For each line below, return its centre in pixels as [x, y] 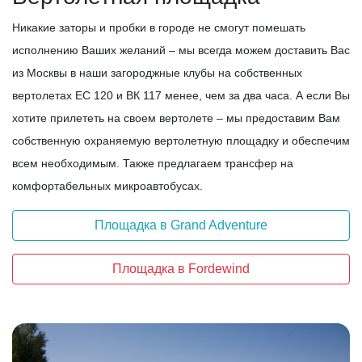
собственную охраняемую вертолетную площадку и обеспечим [181, 140]
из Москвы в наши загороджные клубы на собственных [157, 72]
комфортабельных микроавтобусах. [107, 185]
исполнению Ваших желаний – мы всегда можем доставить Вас [181, 50]
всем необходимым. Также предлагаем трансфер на [153, 163]
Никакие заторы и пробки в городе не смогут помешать [159, 27]
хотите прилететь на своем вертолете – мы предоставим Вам [176, 118]
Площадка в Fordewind [181, 268]
